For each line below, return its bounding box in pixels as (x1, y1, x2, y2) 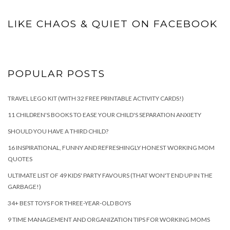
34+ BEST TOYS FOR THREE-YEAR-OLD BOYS (8, 199, 131, 207)
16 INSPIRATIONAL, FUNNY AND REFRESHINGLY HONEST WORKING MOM (8, 144, 215, 152)
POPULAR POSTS (8, 68, 105, 80)
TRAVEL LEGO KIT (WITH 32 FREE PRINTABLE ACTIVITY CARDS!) (8, 94, 184, 103)
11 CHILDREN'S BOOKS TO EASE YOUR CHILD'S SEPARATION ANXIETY (8, 111, 201, 119)
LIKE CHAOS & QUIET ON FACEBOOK (8, 18, 218, 30)
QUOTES (8, 155, 32, 163)
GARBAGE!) (8, 183, 41, 191)
